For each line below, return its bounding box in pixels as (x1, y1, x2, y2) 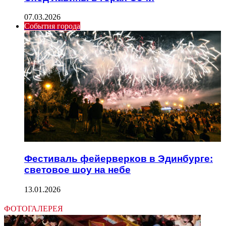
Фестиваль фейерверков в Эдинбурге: (24, 153, 213, 164)
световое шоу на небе (24, 164, 131, 176)
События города (24, 22, 80, 31)
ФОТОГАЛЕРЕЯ (4, 202, 63, 214)
